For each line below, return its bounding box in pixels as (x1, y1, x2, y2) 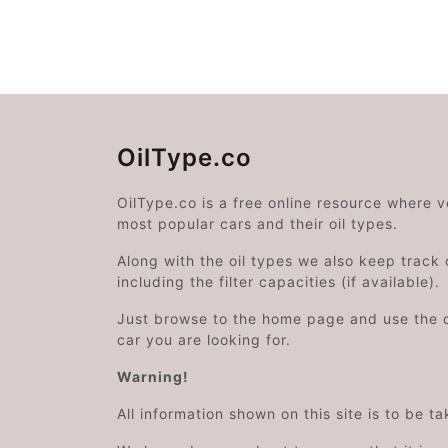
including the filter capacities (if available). (117, 273, 440, 290)
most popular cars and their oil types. (117, 215, 398, 232)
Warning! (117, 368, 189, 385)
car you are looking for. (117, 331, 291, 348)
